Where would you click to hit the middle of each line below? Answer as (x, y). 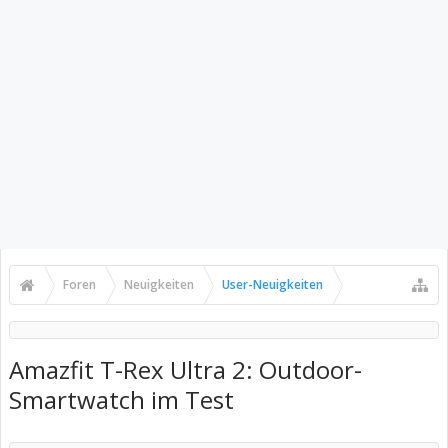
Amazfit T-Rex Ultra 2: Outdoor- (185, 369)
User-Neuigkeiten (272, 284)
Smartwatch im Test (121, 399)
